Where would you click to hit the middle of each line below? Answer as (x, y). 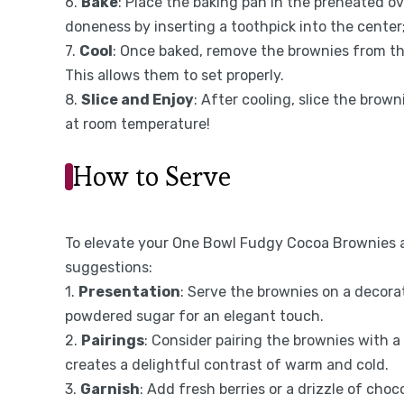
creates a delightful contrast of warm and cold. (227, 364)
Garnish (110, 389)
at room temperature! (138, 124)
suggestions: (109, 267)
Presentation (129, 291)
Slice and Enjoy (138, 99)
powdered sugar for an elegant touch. (194, 316)
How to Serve (152, 176)
